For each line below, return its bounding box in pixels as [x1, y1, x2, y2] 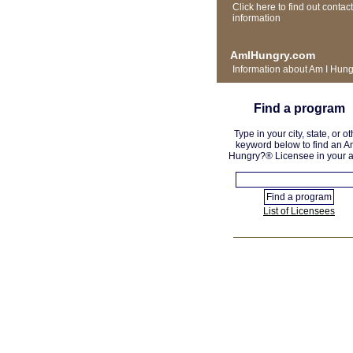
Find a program [253, 102, 345, 115]
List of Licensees [263, 206, 335, 217]
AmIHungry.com [229, 49, 315, 61]
